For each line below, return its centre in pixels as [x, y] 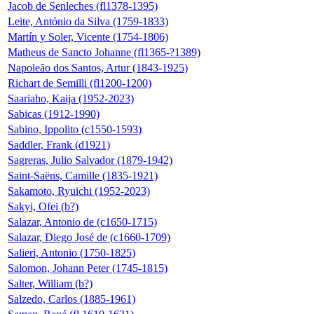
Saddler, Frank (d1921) [59, 144]
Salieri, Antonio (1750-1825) [71, 252]
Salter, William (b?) [50, 283]
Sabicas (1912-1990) [54, 114]
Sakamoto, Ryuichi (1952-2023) [79, 191]
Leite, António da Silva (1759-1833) [88, 21]
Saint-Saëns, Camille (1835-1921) [83, 175]
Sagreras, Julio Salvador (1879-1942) [90, 160]
